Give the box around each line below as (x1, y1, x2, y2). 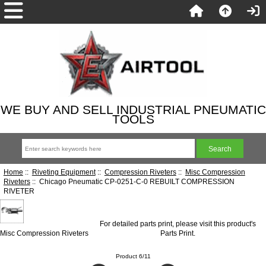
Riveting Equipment (31, 167, 96, 176)
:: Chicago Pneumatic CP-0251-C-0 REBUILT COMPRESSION (30, 177, 235, 185)
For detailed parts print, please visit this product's (100, 219, 256, 227)
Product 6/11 (115, 252, 151, 259)
